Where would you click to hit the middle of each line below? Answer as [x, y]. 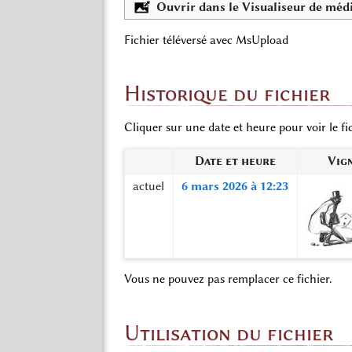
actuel [149, 187]
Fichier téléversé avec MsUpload [206, 40]
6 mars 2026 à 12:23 [235, 187]
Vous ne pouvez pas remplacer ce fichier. [228, 279]
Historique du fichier [227, 93]
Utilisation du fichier [229, 332]
